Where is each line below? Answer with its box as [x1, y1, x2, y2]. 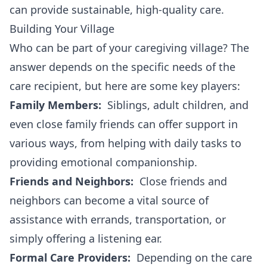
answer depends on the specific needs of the [10, 60, 235, 74]
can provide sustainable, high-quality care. [10, 2, 224, 17]
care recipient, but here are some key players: [10, 79, 240, 93]
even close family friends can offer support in [10, 117, 238, 131]
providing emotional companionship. [10, 155, 197, 169]
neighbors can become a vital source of [10, 193, 209, 207]
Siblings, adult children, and [101, 98, 249, 112]
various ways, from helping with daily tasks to [10, 136, 241, 150]
